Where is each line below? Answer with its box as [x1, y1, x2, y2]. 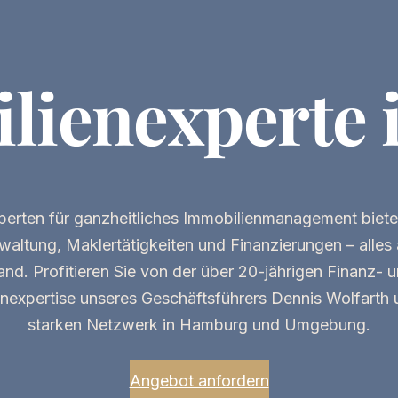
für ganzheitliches [44, 208, 183, 227]
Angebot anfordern [129, 370, 269, 390]
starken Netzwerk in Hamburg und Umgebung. [28, 314, 370, 334]
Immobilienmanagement [183, 208, 357, 227]
